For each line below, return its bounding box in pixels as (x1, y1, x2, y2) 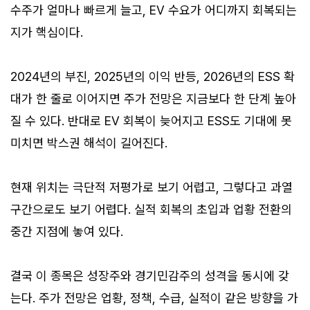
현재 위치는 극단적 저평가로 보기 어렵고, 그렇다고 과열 (10, 180, 293, 195)
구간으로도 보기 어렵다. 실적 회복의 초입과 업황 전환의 (10, 202, 292, 217)
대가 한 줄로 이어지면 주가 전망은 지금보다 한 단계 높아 (10, 91, 296, 107)
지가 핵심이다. (10, 25, 83, 40)
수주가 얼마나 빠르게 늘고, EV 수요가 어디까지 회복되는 (10, 3, 297, 18)
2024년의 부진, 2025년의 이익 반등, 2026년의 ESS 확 (10, 69, 295, 84)
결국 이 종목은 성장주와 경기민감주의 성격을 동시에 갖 (10, 268, 289, 284)
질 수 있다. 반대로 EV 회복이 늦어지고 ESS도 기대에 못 (10, 113, 292, 129)
